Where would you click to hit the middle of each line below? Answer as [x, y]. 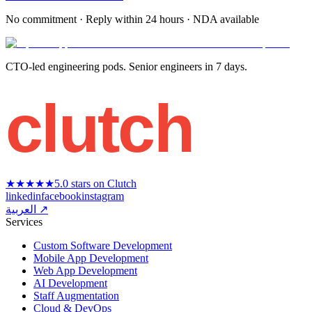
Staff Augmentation [76, 296]
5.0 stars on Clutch [95, 184]
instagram [103, 196]
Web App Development [85, 271]
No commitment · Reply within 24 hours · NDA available [132, 19]
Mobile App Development [91, 258]
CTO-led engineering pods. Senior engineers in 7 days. [126, 66]
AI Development [70, 283]
